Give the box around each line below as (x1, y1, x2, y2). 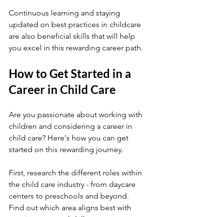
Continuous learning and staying (9, 8, 122, 17)
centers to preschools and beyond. (9, 191, 131, 201)
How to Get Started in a (9, 66, 134, 80)
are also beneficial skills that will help (9, 31, 137, 41)
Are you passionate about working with (9, 110, 144, 119)
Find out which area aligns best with (9, 203, 133, 212)
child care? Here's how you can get (9, 133, 130, 142)
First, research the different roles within (9, 168, 144, 177)
